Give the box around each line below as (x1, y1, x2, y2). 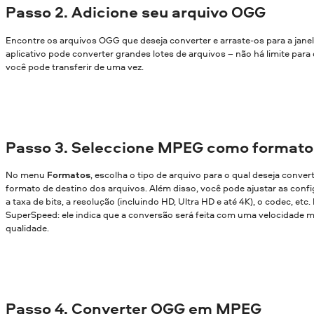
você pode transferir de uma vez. (6, 60, 144, 73)
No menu (6, 168, 47, 182)
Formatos (47, 168, 90, 182)
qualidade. (6, 221, 49, 235)
